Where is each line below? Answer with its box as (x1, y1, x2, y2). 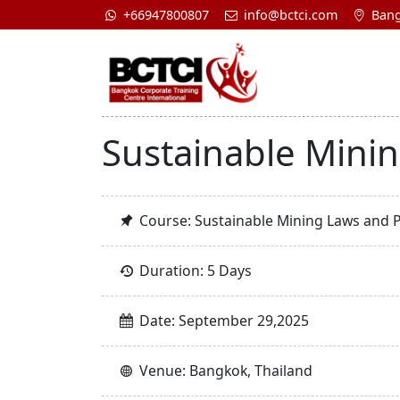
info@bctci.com (239, 5, 337, 23)
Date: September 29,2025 (136, 310, 310, 330)
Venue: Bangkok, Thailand (136, 360, 313, 380)
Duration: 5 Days (136, 260, 253, 280)
